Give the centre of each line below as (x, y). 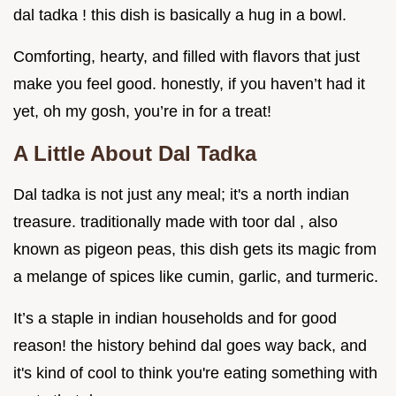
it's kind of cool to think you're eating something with (195, 373)
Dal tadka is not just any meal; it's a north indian (181, 195)
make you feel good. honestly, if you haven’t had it (189, 84)
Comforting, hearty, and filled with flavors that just (187, 57)
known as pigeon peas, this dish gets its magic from (195, 250)
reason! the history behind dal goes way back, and (190, 346)
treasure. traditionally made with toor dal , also (175, 222)
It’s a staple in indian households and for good (175, 319)
